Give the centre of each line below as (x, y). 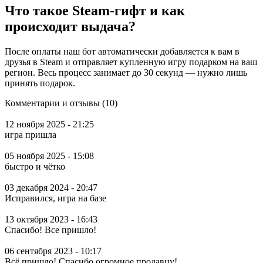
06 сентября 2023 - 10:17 (53, 251)
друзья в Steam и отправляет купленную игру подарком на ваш (131, 62)
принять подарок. (40, 83)
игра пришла (31, 134)
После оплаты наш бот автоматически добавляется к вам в (122, 51)
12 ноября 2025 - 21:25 (49, 124)
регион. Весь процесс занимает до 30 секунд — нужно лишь (126, 72)
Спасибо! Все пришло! (50, 230)
